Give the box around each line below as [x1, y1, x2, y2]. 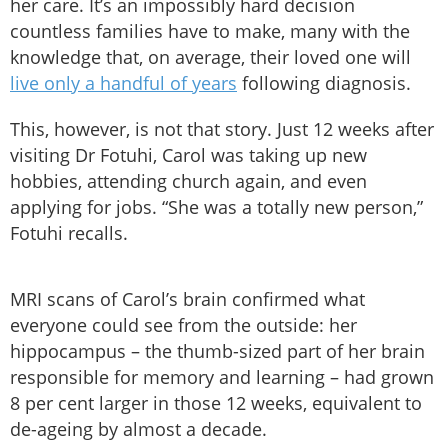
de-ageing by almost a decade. [10, 417, 267, 442]
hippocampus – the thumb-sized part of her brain [10, 339, 425, 364]
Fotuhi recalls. [10, 221, 133, 246]
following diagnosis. [237, 71, 416, 96]
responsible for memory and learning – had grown [10, 365, 434, 390]
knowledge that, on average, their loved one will [10, 45, 411, 70]
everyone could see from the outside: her [10, 313, 357, 338]
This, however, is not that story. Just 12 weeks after [10, 117, 434, 142]
